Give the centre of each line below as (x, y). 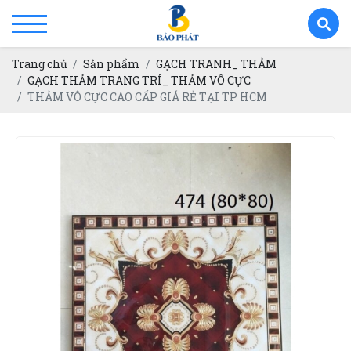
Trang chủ (40, 63)
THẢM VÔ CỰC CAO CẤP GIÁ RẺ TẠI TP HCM (147, 96)
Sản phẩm (112, 63)
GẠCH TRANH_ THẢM (216, 63)
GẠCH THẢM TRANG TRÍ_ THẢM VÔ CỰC (139, 80)
